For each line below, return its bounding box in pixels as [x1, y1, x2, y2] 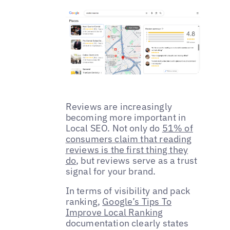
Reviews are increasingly [65, 101, 172, 113]
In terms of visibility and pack [65, 185, 190, 197]
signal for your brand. [65, 165, 156, 178]
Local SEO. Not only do [65, 122, 162, 135]
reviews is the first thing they [65, 144, 188, 156]
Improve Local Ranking [65, 206, 163, 219]
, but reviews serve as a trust [75, 155, 198, 167]
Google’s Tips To [102, 196, 172, 208]
